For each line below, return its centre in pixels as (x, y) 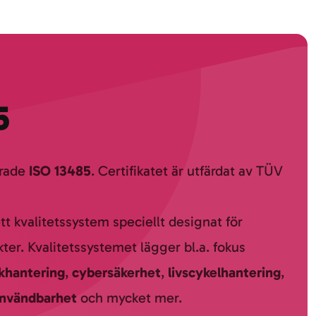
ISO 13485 (60, 171)
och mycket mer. (131, 298)
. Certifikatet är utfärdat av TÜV (187, 171)
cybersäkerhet (116, 272)
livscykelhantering (224, 272)
